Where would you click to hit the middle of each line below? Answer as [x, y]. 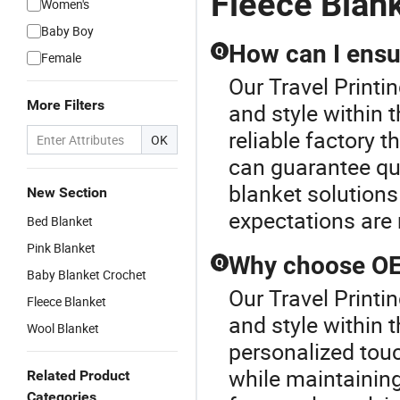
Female [61, 58]
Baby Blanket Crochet [87, 275]
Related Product [78, 375]
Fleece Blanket [67, 301]
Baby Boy [67, 31]
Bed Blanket [60, 221]
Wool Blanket [63, 328]
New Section [67, 192]
